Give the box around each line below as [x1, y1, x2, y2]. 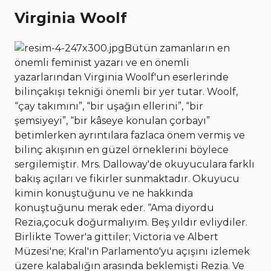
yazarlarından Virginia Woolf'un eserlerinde [15, 71, 229, 83]
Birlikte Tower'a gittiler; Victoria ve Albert [15, 231, 218, 243]
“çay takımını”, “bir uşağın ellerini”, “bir [15, 100, 203, 113]
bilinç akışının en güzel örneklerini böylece [15, 144, 229, 156]
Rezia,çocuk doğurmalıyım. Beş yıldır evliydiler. [15, 217, 247, 229]
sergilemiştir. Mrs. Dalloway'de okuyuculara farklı [15, 158, 255, 171]
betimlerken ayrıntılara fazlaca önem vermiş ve [15, 129, 245, 142]
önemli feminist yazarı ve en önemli [15, 57, 189, 69]
